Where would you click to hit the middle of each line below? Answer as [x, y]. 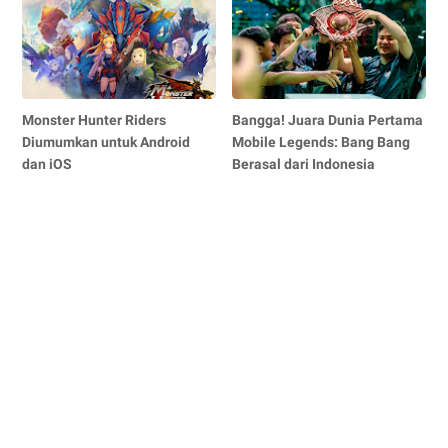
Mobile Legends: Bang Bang [321, 142]
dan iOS [47, 164]
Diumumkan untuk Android [106, 142]
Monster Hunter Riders [94, 120]
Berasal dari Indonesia [304, 164]
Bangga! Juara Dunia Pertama [328, 120]
